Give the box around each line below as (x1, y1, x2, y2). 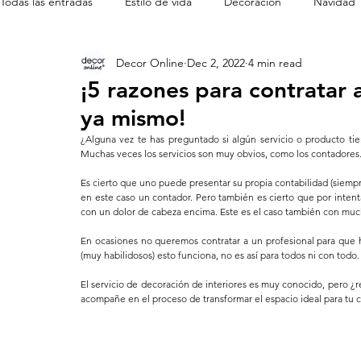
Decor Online (116, 55, 184, 70)
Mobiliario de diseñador (129, 58, 249, 73)
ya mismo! (81, 104, 185, 131)
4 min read (248, 55, 302, 70)
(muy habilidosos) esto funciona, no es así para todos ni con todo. (81, 249, 359, 261)
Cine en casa (32, 58, 97, 73)
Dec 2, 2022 (187, 55, 245, 70)
